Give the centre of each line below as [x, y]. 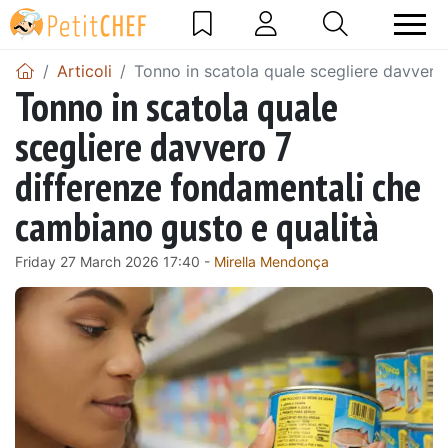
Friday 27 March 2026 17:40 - [114, 261]
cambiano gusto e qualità [197, 225]
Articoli [84, 70]
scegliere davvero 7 [153, 145]
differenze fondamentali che [218, 185]
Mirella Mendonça [271, 261]
